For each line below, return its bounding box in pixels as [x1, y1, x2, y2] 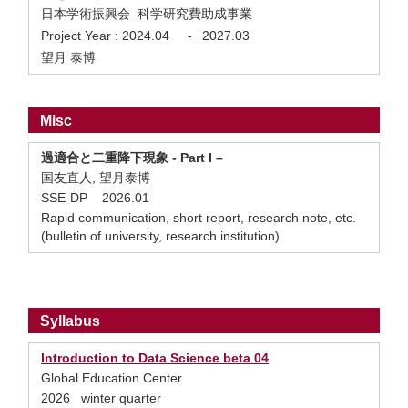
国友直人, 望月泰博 [41, 170, 150, 185]
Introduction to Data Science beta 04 [41, 351, 269, 365]
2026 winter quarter [41, 391, 161, 405]
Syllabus [40, 313, 100, 329]
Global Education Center [41, 371, 182, 385]
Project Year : [41, 28, 118, 43]
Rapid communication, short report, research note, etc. [41, 210, 356, 225]
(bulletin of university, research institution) [41, 229, 287, 243]
